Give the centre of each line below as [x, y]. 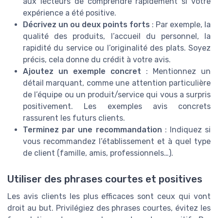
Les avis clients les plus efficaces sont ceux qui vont [109, 197]
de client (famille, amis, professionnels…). [98, 153]
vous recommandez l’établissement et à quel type [117, 142]
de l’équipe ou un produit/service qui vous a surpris [117, 95]
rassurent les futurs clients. [74, 118]
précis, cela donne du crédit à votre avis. [97, 60]
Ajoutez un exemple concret [82, 72]
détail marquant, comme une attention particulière [117, 83]
